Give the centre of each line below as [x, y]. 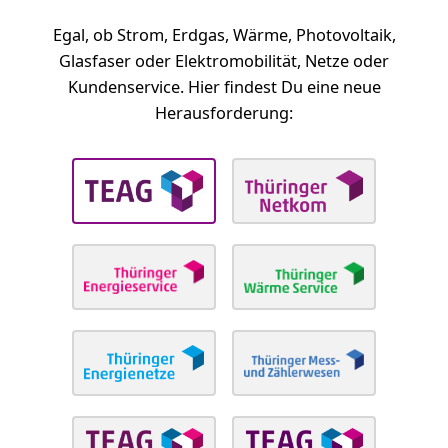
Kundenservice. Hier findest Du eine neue [224, 87]
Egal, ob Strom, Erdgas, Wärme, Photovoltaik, [224, 35]
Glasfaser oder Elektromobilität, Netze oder [224, 61]
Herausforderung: [224, 113]
